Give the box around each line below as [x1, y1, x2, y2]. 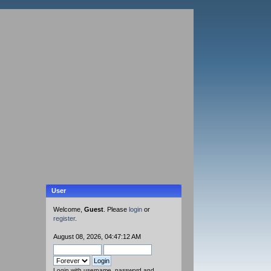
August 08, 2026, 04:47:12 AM [53, 233, 142, 241]
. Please [103, 206, 129, 214]
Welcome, [53, 206, 85, 214]
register [53, 215, 76, 223]
